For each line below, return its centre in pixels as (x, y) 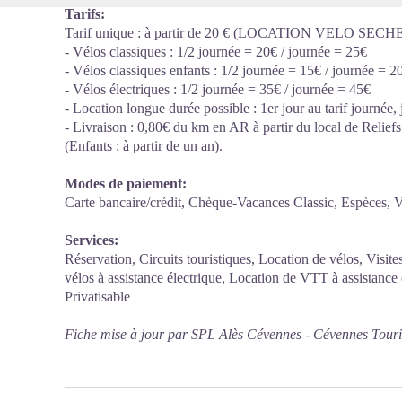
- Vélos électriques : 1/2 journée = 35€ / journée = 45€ (218, 89)
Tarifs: (85, 14)
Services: (92, 240)
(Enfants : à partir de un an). (144, 146)
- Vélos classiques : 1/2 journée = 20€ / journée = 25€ (216, 52)
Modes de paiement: (126, 184)
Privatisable (97, 297)
